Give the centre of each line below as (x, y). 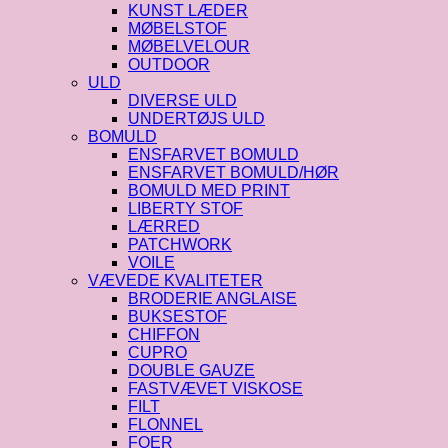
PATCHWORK (180, 244)
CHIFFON (164, 334)
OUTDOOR (169, 64)
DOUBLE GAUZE (191, 370)
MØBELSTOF (177, 28)
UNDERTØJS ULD (196, 118)
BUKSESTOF (177, 316)
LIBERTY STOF (185, 208)
